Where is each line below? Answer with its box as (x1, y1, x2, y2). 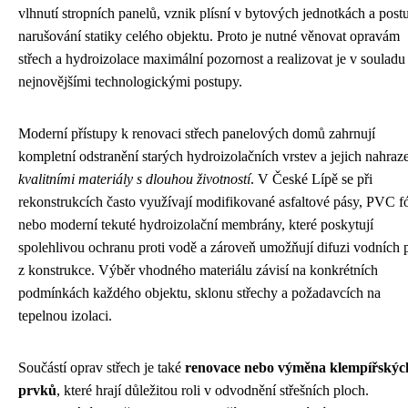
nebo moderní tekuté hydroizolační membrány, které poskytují (18, 217, 373, 232)
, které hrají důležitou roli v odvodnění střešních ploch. (56, 382, 369, 398)
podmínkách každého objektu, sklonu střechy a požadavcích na (18, 285, 381, 301)
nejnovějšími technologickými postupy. (18, 74, 242, 89)
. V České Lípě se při (250, 171, 372, 187)
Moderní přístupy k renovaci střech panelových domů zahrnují (18, 126, 375, 141)
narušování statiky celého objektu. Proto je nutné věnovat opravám (18, 28, 400, 44)
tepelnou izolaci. (18, 308, 112, 323)
